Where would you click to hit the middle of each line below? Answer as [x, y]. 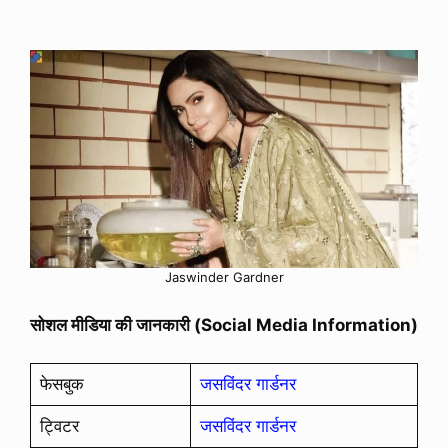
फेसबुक [61, 384]
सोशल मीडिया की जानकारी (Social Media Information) [224, 324]
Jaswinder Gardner [224, 277]
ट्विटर [59, 426]
